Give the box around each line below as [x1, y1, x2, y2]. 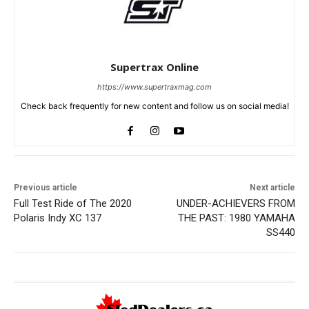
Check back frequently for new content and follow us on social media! [20, 100, 289, 111]
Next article [249, 182, 295, 192]
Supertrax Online [110, 59, 199, 74]
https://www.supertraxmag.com [97, 81, 212, 92]
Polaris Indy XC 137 [14, 211, 101, 224]
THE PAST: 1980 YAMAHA [177, 211, 295, 224]
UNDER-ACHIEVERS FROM [176, 197, 295, 210]
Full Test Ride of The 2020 [14, 197, 132, 210]
